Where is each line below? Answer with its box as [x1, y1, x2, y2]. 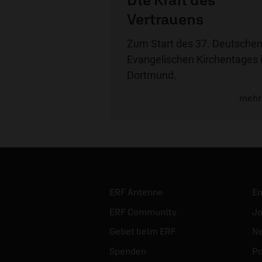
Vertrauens [127, 9, 204, 28]
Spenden [109, 245, 146, 256]
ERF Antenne [109, 186, 163, 197]
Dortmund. [127, 68, 177, 81]
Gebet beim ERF [109, 226, 176, 237]
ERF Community [109, 206, 177, 217]
